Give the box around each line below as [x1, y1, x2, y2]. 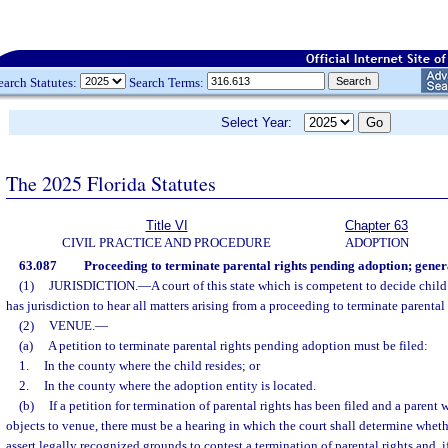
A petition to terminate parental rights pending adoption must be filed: [47, 338, 428, 353]
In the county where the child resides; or [43, 358, 260, 373]
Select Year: [221, 115, 304, 130]
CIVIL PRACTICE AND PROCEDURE [62, 235, 271, 250]
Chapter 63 [345, 218, 408, 233]
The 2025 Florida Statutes [6, 169, 216, 197]
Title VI [145, 218, 188, 233]
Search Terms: [126, 74, 207, 90]
